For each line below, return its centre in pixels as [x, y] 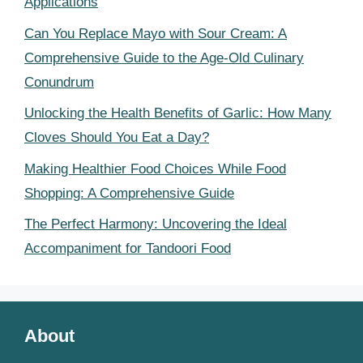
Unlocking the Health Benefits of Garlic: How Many [178, 113]
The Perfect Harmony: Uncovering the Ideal [156, 224]
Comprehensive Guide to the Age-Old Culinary [164, 58]
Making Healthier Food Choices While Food [155, 169]
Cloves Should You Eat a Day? [117, 137]
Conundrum [59, 82]
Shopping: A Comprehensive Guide [129, 193]
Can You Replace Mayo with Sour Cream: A [156, 33]
